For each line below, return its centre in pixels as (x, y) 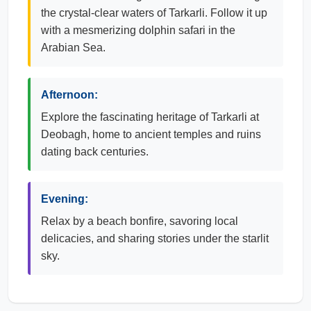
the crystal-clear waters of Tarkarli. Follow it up (154, 13)
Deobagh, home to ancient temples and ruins (151, 134)
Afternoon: (69, 95)
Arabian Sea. (73, 48)
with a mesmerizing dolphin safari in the (138, 30)
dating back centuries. (95, 152)
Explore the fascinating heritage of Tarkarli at (150, 117)
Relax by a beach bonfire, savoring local (140, 221)
